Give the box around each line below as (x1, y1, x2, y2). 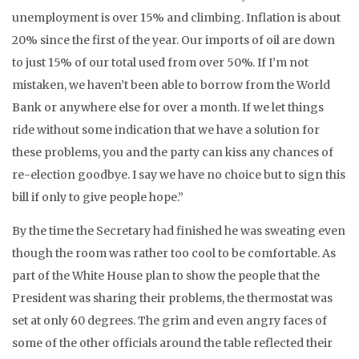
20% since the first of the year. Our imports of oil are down (12, 33, 335, 47)
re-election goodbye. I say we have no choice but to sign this (12, 167, 345, 182)
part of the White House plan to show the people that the (12, 268, 320, 283)
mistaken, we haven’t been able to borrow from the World (12, 78, 330, 92)
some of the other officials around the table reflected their (12, 336, 333, 350)
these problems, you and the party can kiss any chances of (12, 145, 333, 159)
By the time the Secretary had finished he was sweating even (12, 224, 345, 238)
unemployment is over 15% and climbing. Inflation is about (12, 10, 341, 25)
